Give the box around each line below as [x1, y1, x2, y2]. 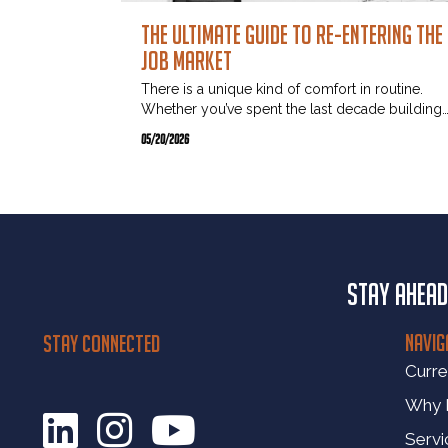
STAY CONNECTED [43, 330, 160, 358]
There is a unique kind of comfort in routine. [141, 81, 423, 98]
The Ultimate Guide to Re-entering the [141, 20, 443, 50]
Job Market [141, 46, 232, 76]
